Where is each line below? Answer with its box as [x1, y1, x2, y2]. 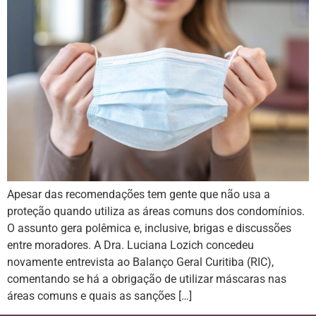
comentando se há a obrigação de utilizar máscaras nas [7, 272, 286, 286]
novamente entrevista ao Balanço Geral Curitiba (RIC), [7, 255, 274, 269]
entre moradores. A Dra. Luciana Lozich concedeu [7, 238, 254, 252]
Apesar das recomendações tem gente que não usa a [7, 187, 270, 201]
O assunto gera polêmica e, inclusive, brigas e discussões [7, 221, 291, 235]
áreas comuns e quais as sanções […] [7, 288, 192, 303]
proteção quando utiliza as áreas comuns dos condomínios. [7, 204, 305, 218]
